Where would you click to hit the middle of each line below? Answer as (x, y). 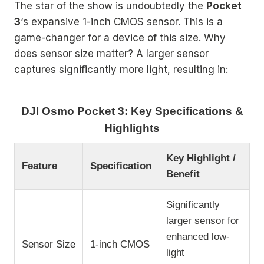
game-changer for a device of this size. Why (120, 37)
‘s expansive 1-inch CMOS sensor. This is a (122, 22)
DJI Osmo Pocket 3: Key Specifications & (132, 111)
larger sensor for (203, 220)
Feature (39, 166)
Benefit (183, 174)
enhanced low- (198, 236)
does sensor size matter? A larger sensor (111, 53)
